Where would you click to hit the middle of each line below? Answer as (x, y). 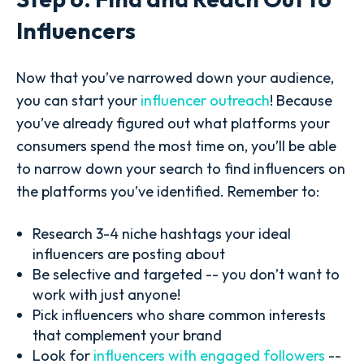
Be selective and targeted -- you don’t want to (186, 274)
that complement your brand (127, 335)
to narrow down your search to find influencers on (181, 168)
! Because (301, 100)
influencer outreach (205, 100)
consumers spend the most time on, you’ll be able (176, 145)
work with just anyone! (106, 294)
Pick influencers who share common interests (179, 314)
